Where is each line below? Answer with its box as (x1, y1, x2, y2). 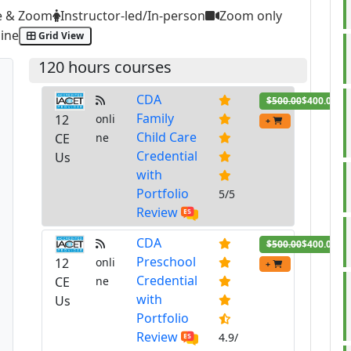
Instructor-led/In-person (60, 7, 205, 24)
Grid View (36, 29, 85, 42)
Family (136, 110, 175, 128)
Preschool (136, 252, 197, 270)
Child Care (136, 128, 197, 147)
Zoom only (219, 7, 282, 24)
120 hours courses (38, 56, 172, 78)
